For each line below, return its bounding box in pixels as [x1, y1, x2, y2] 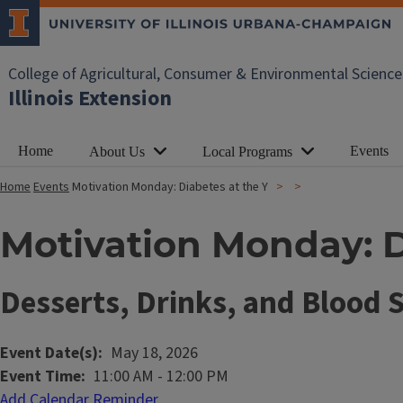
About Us [89, 144, 145, 159]
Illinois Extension [8, 83, 172, 114]
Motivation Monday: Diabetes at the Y [72, 178, 268, 196]
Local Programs [202, 144, 292, 159]
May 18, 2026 [111, 342, 198, 364]
